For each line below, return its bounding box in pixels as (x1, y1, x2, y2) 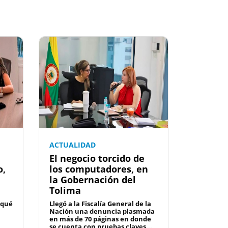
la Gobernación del (49, 174, 136, 186)
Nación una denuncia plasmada (49, 207, 155, 216)
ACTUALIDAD (49, 140, 96, 150)
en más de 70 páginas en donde (49, 214, 151, 224)
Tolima (49, 184, 81, 197)
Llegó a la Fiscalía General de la (49, 199, 151, 209)
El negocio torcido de (49, 152, 145, 165)
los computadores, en (49, 163, 148, 176)
